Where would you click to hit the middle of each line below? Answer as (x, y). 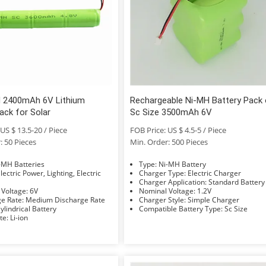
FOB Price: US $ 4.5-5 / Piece (178, 130)
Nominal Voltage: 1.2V (205, 191)
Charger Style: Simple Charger (214, 199)
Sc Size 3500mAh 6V (171, 112)
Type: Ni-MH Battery (183, 164)
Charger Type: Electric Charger (215, 173)
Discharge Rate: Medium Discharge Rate (65, 199)
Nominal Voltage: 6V (34, 191)
